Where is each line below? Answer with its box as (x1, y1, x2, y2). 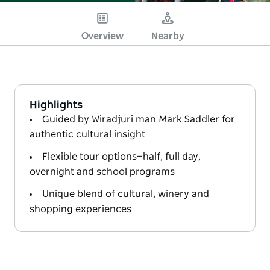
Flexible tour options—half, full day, (42, 151, 201, 162)
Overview (81, 31, 124, 41)
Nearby (151, 31, 184, 41)
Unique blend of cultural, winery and (42, 189, 209, 199)
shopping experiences (30, 204, 131, 214)
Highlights (30, 99, 83, 111)
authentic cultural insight (30, 129, 145, 139)
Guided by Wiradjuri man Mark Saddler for (42, 114, 235, 124)
